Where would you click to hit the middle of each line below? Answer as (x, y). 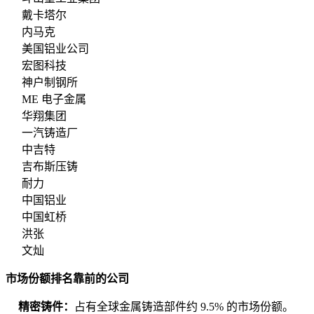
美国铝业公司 (55, 49)
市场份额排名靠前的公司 (67, 279)
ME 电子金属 (54, 100)
